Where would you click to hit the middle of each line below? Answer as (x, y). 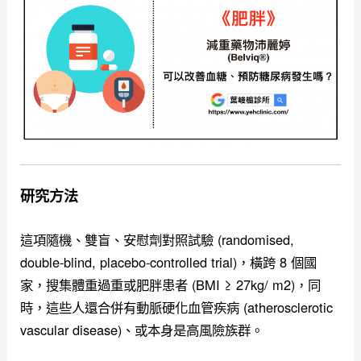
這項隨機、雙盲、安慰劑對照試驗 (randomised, (158, 240)
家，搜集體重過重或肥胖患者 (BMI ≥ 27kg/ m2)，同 (171, 285)
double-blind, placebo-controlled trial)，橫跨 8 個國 (169, 262)
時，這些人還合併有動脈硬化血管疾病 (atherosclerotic (177, 307)
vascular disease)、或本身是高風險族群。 (142, 330)
